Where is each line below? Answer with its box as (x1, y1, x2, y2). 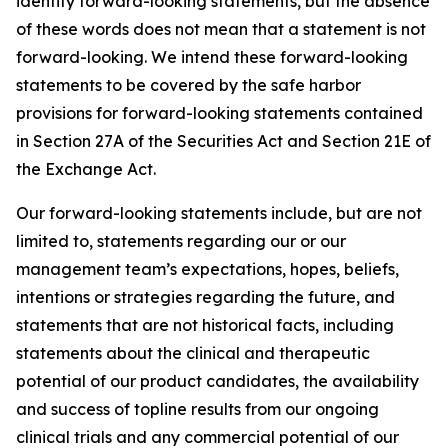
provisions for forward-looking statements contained (16, 103, 423, 123)
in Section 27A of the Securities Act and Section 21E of (16, 131, 431, 151)
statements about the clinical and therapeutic (16, 343, 370, 363)
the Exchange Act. (16, 159, 156, 179)
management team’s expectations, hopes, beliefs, (16, 259, 399, 279)
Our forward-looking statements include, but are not (16, 203, 422, 223)
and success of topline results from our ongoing (16, 399, 379, 419)
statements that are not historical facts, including (16, 315, 394, 335)
